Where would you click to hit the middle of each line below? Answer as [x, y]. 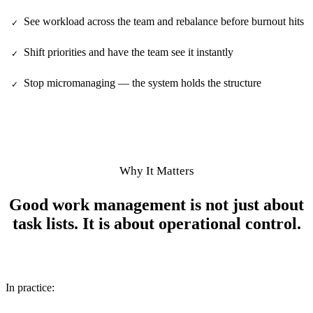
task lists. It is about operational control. [156, 223]
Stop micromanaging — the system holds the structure [143, 82]
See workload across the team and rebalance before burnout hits [164, 21]
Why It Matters [156, 170]
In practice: [30, 287]
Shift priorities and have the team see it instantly [129, 52]
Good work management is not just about [156, 204]
